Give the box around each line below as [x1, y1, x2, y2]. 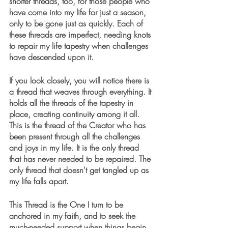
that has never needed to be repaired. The [9, 153, 153, 165]
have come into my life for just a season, [9, 7, 149, 18]
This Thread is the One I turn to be [9, 199, 126, 211]
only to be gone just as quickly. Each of [9, 18, 146, 30]
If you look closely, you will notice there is [9, 75, 152, 87]
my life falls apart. [9, 176, 69, 187]
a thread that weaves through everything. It [9, 86, 154, 98]
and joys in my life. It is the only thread [9, 142, 141, 154]
